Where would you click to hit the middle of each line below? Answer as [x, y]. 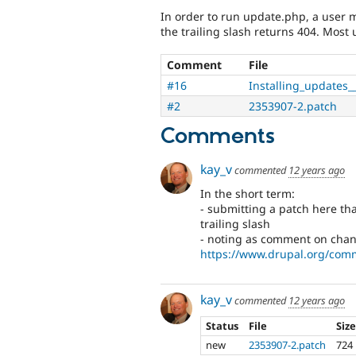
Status [222, 325]
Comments [218, 137]
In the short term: [248, 193]
